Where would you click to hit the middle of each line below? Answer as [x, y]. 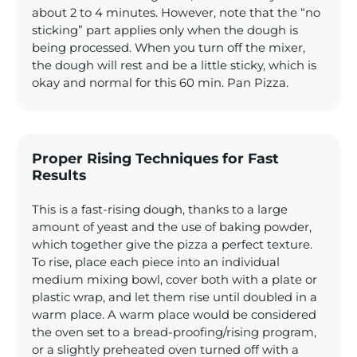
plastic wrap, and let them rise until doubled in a [175, 297]
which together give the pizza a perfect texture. [172, 244]
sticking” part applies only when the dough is [165, 31]
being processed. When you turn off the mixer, [169, 48]
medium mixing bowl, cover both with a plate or [175, 279]
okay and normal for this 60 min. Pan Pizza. [160, 83]
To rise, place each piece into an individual [156, 262]
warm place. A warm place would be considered [174, 314]
